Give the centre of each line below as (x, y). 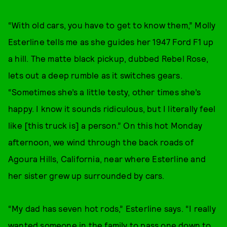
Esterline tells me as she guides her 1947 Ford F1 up (111, 42)
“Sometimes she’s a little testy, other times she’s (105, 92)
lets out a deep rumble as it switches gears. (95, 75)
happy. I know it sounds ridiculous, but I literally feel (112, 108)
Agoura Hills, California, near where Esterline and (107, 159)
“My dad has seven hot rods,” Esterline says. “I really (112, 208)
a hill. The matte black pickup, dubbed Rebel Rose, (108, 58)
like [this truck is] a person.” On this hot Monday (105, 125)
